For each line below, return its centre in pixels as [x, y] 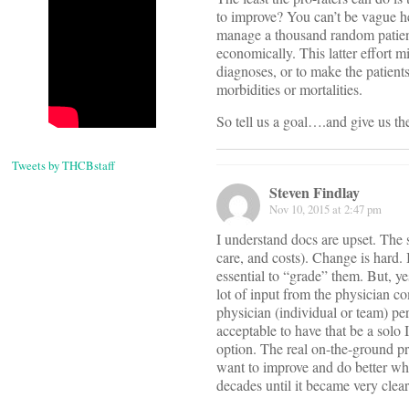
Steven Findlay [315, 193]
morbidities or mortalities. [289, 89]
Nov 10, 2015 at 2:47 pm [325, 210]
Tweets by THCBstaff [63, 166]
